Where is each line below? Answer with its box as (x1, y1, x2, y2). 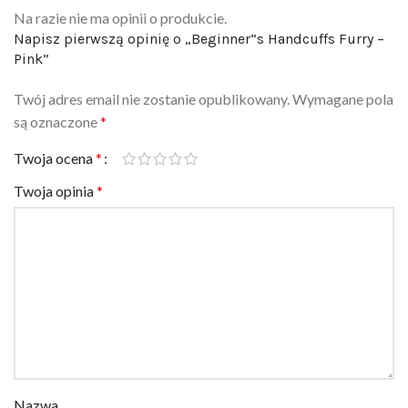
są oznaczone (14, 89, 100, 107)
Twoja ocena (14, 126, 96, 144)
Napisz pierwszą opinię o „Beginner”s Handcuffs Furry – (14, 6, 384, 25)
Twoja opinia (14, 158, 97, 177)
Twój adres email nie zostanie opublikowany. (14, 66, 290, 85)
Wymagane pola (292, 66, 393, 85)
